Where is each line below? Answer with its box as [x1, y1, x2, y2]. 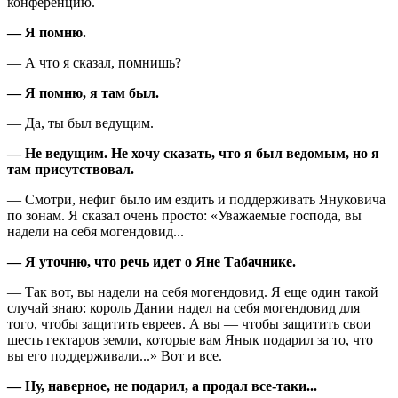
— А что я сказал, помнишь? [7, 54, 181, 70]
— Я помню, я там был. [7, 84, 159, 100]
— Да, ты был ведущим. [7, 115, 154, 131]
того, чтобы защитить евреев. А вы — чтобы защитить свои [7, 315, 371, 331]
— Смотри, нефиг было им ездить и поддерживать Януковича [7, 191, 386, 207]
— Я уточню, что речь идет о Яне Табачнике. [7, 253, 296, 269]
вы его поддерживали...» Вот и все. [7, 347, 222, 363]
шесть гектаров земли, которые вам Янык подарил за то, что [7, 331, 373, 347]
